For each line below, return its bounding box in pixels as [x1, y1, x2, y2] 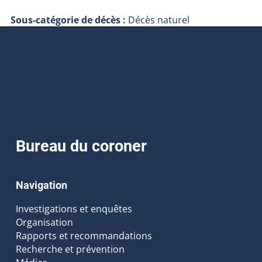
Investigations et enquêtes [15, 202, 132, 215]
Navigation [15, 179, 67, 192]
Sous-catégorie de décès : [10, 13, 128, 26]
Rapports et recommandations [15, 229, 152, 242]
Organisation [15, 215, 73, 229]
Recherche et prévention [15, 242, 125, 256]
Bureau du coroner [15, 136, 147, 156]
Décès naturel [127, 13, 189, 26]
